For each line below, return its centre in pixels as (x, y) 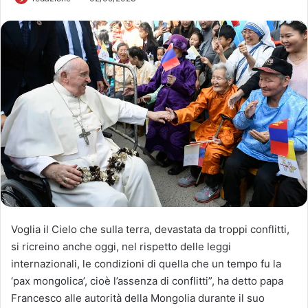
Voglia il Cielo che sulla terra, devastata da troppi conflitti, (150, 229)
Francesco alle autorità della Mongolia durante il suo (138, 298)
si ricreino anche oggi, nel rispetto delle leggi (121, 246)
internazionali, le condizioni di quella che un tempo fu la (146, 263)
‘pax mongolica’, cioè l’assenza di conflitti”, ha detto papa (147, 280)
